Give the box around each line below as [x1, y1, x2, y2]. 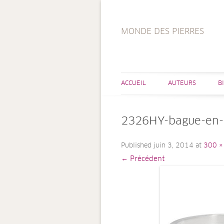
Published [121, 142, 153, 149]
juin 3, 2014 [153, 142, 193, 149]
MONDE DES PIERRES [121, 27, 204, 35]
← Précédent [121, 155, 164, 162]
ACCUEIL [121, 80, 146, 86]
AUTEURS [168, 80, 196, 86]
